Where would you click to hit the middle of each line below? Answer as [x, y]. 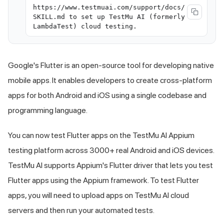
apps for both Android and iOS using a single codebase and [107, 95]
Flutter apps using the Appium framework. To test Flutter [103, 180]
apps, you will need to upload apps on [71, 195]
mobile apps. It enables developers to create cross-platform [110, 80]
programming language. [48, 110]
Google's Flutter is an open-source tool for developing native [111, 65]
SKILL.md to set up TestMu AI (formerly [109, 16]
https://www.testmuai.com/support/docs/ [109, 7]
